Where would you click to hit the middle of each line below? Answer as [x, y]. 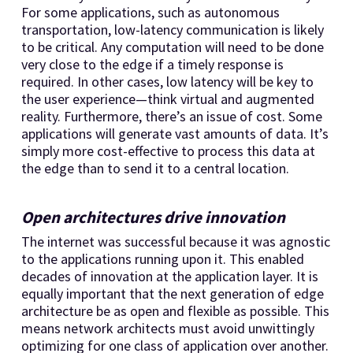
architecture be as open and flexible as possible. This [175, 310]
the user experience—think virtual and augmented [167, 98]
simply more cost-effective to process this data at [168, 150]
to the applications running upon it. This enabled [162, 258]
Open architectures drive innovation [153, 217]
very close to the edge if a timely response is [152, 64]
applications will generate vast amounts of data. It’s [175, 133]
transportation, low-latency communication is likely [172, 29]
